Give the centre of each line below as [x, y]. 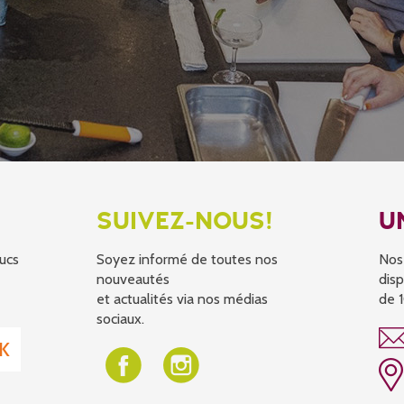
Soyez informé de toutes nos [187, 259]
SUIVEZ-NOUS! [185, 222]
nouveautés [133, 279]
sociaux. [120, 318]
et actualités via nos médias [182, 298]
